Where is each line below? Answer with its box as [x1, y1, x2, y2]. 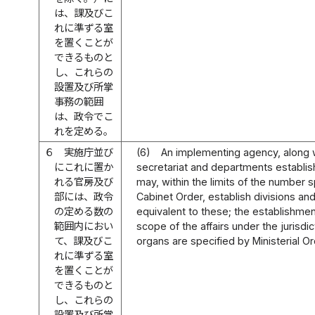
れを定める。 [54, 124, 114, 137]
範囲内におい [54, 219, 114, 232]
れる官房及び [54, 175, 114, 188]
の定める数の [54, 205, 114, 217]
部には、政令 [54, 190, 114, 202]
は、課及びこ [54, 6, 114, 19]
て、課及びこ [54, 234, 113, 247]
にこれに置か [54, 160, 114, 173]
